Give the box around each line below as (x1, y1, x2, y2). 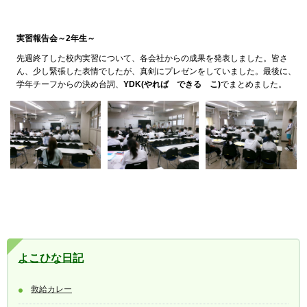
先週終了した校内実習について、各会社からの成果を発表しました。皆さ (16, 53, 288, 63)
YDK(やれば (123, 79, 169, 89)
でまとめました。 (220, 79, 286, 89)
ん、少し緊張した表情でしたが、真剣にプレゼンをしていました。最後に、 (16, 66, 296, 76)
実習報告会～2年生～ (16, 33, 95, 43)
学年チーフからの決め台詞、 (16, 79, 123, 89)
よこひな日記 (18, 252, 84, 265)
